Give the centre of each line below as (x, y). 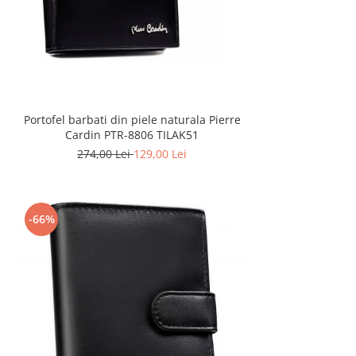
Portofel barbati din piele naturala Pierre (132, 120)
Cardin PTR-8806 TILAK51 (132, 135)
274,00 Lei (105, 154)
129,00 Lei (160, 154)
